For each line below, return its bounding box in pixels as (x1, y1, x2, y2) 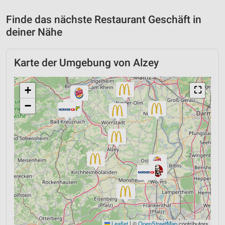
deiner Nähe (6, 26, 62, 38)
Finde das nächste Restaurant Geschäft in (6, 13, 201, 26)
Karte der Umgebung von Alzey (14, 56, 159, 69)
